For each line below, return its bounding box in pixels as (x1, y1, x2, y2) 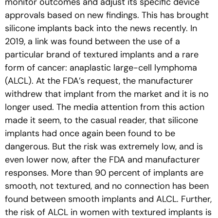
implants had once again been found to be (5, 127, 175, 140)
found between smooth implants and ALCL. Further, (5, 193, 212, 205)
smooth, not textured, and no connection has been (5, 180, 209, 192)
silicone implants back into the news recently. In (5, 22, 197, 35)
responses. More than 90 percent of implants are (5, 167, 203, 179)
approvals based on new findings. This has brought (5, 9, 209, 21)
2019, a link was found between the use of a (5, 36, 180, 48)
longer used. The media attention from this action (5, 101, 204, 113)
